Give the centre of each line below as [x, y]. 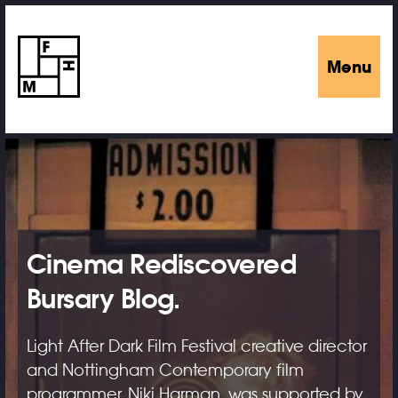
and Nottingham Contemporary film [165, 370]
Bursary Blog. [103, 299]
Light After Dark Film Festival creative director [196, 346]
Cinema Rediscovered [161, 264]
